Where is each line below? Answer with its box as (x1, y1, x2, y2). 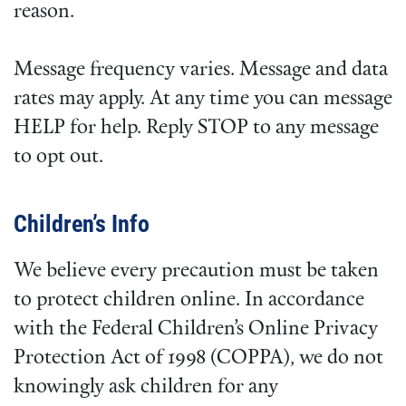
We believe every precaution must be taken (14, 260, 379, 282)
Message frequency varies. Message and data (14, 59, 388, 81)
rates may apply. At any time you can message (14, 88, 392, 110)
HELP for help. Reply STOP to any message (14, 117, 379, 139)
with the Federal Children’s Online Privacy (14, 318, 378, 340)
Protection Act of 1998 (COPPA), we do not (14, 347, 383, 369)
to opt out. (14, 146, 103, 168)
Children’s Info (14, 210, 150, 238)
